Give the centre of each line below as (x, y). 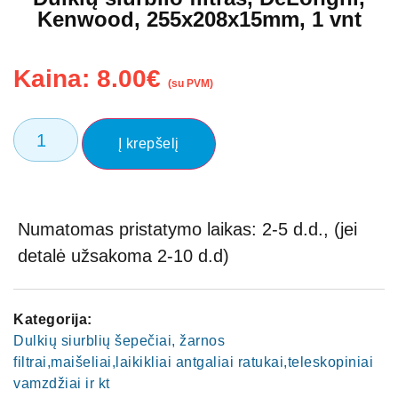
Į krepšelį (148, 143)
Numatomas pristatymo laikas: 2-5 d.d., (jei (187, 229)
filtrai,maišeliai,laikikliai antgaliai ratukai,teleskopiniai (193, 362)
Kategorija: (53, 319)
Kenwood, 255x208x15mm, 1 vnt (199, 19)
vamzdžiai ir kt (62, 383)
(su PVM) (191, 83)
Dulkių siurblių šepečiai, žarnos (119, 340)
